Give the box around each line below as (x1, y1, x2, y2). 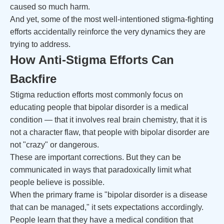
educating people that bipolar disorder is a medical (10, 103, 188, 111)
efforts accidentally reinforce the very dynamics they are (10, 27, 205, 36)
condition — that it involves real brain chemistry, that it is (10, 115, 207, 124)
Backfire (10, 72, 56, 85)
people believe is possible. (10, 178, 104, 186)
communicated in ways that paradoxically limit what (10, 165, 191, 174)
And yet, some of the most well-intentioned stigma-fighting (10, 15, 213, 23)
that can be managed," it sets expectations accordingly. (10, 203, 203, 211)
